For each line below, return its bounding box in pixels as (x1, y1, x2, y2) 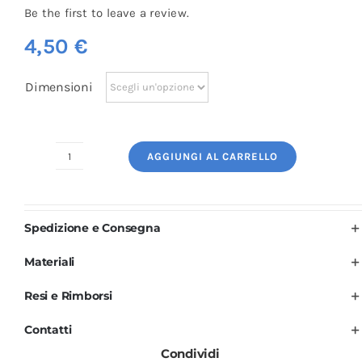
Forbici (68, 204, 107, 219)
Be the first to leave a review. (23, 5, 189, 20)
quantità (68, 294, 118, 309)
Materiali (23, 254, 75, 269)
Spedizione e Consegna (23, 220, 161, 235)
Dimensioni (24, 78, 93, 95)
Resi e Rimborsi (23, 288, 112, 303)
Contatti (23, 322, 72, 337)
